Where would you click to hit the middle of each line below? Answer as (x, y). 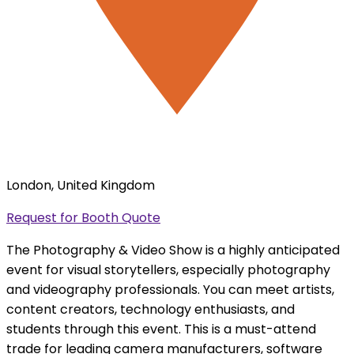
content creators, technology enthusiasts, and (151, 309)
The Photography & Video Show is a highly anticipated (173, 250)
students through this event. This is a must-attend (161, 329)
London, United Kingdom (81, 185)
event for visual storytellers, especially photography (168, 269)
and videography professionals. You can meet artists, (170, 289)
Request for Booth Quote (83, 217)
